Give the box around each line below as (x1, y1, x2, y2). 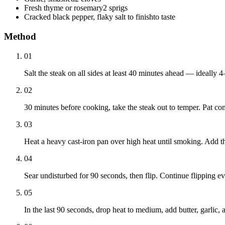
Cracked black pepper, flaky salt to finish (24, 13, 153, 22)
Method (4, 31, 36, 42)
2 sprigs (103, 4, 128, 13)
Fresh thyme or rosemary (24, 4, 103, 13)
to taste (153, 13, 175, 22)
